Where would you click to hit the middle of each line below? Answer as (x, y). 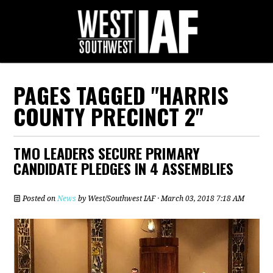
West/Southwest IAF (122, 199)
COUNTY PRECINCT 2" (109, 116)
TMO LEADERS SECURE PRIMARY (107, 153)
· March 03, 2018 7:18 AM (200, 199)
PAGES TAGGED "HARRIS (121, 95)
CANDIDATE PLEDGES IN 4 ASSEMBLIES (124, 168)
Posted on (39, 199)
